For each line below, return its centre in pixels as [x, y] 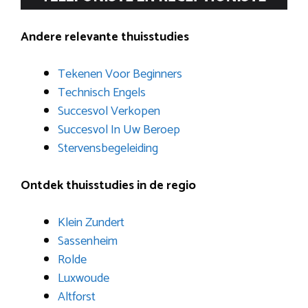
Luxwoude [84, 279]
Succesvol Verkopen [109, 112]
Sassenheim [88, 242]
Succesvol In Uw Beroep [119, 130]
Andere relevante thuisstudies [105, 37]
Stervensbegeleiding [108, 149]
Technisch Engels [102, 93]
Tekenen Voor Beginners [120, 75]
